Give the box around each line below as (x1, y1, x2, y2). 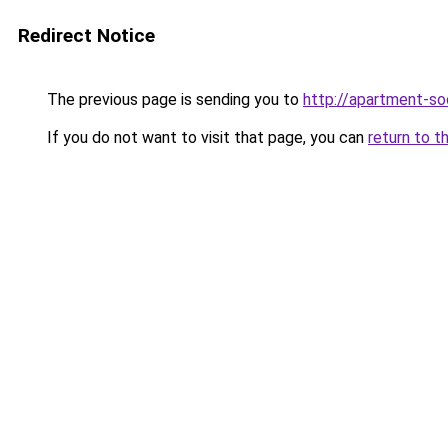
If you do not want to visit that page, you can (43, 128, 368, 147)
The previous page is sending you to (43, 90, 303, 109)
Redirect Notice (18, 24, 155, 47)
